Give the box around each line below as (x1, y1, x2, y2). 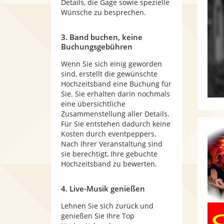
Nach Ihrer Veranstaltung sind (61, 139, 162, 148)
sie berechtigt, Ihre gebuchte (61, 149, 157, 158)
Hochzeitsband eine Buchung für (61, 79, 171, 88)
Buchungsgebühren (61, 41, 132, 51)
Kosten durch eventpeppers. (61, 129, 156, 138)
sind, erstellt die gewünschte (61, 69, 157, 78)
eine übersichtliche (61, 99, 125, 108)
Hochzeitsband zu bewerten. (61, 159, 157, 168)
